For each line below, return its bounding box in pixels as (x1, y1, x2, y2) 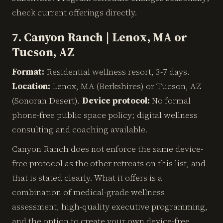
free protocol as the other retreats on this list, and (12, 157, 206, 169)
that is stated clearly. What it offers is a (12, 172, 162, 184)
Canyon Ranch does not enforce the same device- (12, 143, 203, 155)
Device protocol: (82, 95, 150, 107)
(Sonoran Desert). (12, 95, 82, 107)
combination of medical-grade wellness (12, 186, 165, 198)
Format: (12, 66, 44, 78)
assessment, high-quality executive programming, (12, 201, 208, 213)
